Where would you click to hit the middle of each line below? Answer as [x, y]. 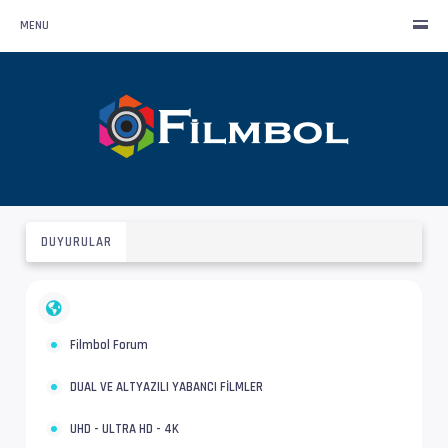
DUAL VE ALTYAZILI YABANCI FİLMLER [166, 386]
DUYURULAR [76, 241]
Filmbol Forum [109, 344]
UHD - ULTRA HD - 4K [124, 428]
